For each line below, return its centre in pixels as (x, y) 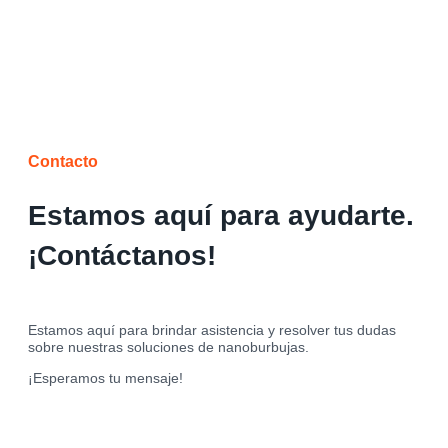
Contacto (63, 162)
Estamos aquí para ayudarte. (221, 215)
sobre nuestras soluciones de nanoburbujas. (168, 347)
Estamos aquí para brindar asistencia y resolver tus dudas (212, 330)
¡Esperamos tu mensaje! (105, 378)
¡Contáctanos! (122, 255)
